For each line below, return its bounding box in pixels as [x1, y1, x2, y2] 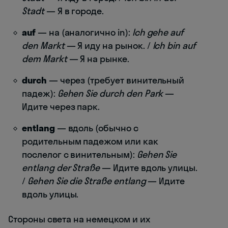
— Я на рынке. [67, 52, 129, 65]
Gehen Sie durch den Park [57, 87, 163, 99]
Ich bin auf [152, 39, 196, 51]
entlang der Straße [22, 161, 100, 174]
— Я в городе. [44, 5, 104, 17]
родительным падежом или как [22, 135, 158, 147]
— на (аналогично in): [35, 26, 132, 38]
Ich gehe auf [132, 26, 184, 38]
